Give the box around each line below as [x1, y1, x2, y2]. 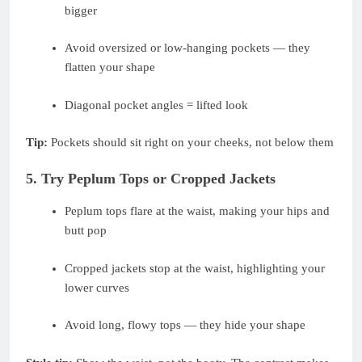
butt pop [64, 224, 107, 238]
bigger [64, 3, 97, 17]
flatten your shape [64, 61, 155, 74]
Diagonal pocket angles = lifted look [64, 98, 248, 112]
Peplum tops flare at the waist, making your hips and [64, 204, 330, 218]
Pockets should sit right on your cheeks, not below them [48, 136, 334, 149]
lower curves [64, 280, 129, 294]
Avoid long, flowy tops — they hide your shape [64, 318, 305, 332]
